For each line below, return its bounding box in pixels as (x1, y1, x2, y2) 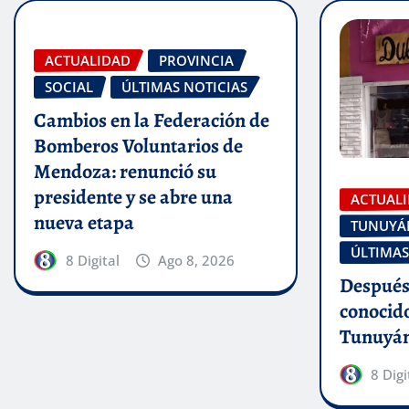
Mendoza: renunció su (34, 157, 216, 185)
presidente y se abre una (34, 183, 233, 211)
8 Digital (65, 250, 120, 269)
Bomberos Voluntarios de (34, 131, 243, 160)
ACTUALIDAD (45, 51, 131, 70)
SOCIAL (45, 78, 93, 97)
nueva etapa (34, 208, 134, 236)
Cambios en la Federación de (34, 106, 269, 134)
